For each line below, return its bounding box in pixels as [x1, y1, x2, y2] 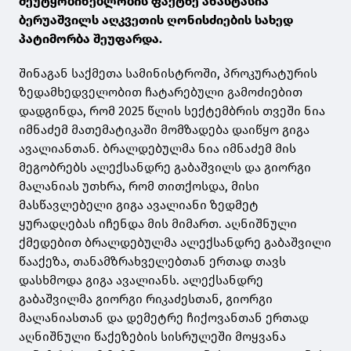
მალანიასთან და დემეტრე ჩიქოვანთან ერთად [19, 310, 309, 326]
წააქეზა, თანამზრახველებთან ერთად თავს [19, 254, 286, 270]
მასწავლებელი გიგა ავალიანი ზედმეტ [19, 197, 259, 213]
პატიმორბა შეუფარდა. [19, 31, 165, 47]
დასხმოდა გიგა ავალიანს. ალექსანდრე [19, 273, 263, 288]
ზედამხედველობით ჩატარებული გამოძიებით [19, 85, 302, 100]
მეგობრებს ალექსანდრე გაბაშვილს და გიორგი [19, 160, 311, 175]
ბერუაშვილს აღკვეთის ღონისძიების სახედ [19, 13, 293, 28]
